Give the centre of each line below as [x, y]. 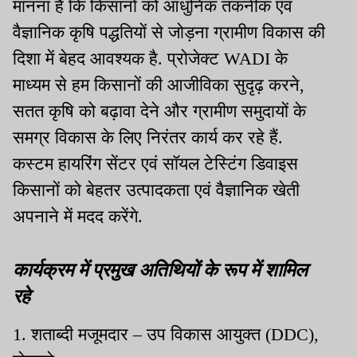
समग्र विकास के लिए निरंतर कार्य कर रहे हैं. [148, 137]
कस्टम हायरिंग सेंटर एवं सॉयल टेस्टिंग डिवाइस [155, 163]
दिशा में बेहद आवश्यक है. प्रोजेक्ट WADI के [150, 58]
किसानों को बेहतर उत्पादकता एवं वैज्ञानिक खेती [156, 190]
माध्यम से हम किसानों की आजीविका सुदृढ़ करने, [159, 84]
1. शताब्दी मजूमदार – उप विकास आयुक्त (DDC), [166, 334]
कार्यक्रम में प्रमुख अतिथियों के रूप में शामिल [160, 268]
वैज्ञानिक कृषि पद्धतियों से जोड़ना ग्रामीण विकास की [169, 32]
